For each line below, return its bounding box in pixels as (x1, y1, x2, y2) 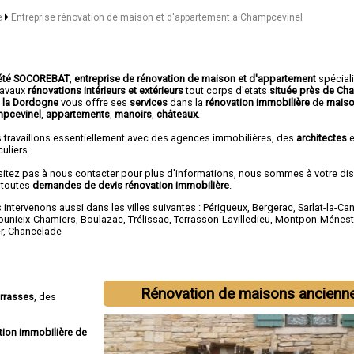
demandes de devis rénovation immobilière (32, 179, 230, 191)
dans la (168, 96, 206, 108)
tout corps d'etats (183, 84, 270, 96)
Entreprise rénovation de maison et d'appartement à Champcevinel (10, 12, 303, 23)
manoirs (115, 107, 153, 120)
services (130, 96, 168, 108)
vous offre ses (61, 96, 130, 108)
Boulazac (81, 213, 124, 225)
